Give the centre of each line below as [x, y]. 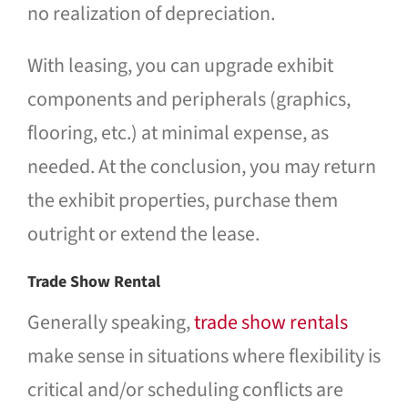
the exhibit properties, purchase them [182, 201]
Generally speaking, [110, 322]
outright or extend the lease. [143, 235]
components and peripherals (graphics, [189, 100]
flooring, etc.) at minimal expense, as [178, 133]
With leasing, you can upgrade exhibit [180, 66]
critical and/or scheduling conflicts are [185, 390]
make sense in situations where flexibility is [204, 356]
